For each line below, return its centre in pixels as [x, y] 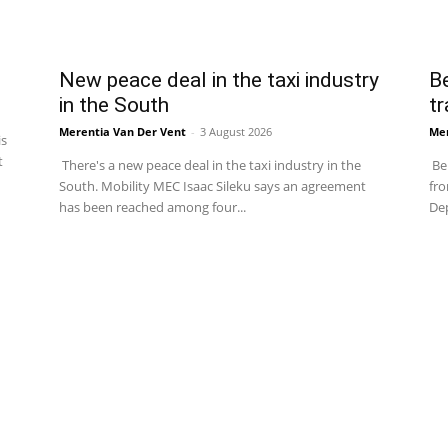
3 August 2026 [236, 132]
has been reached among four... [153, 207]
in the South [114, 105]
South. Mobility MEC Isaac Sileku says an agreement [213, 186]
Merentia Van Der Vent [123, 132]
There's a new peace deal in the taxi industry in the [210, 165]
